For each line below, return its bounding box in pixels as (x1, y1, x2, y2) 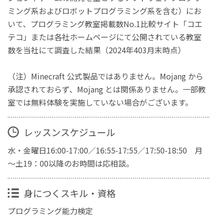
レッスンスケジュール (23, 125, 115, 139)
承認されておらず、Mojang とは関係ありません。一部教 (8, 83, 206, 95)
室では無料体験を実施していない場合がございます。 (8, 96, 193, 108)
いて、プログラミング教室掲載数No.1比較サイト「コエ (8, 17, 203, 30)
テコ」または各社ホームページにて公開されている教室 (8, 31, 202, 43)
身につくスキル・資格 (23, 186, 116, 200)
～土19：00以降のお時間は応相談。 (8, 157, 134, 169)
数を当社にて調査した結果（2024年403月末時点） (8, 44, 186, 56)
